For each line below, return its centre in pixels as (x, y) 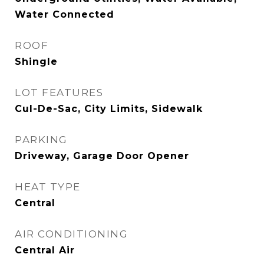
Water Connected (65, 14)
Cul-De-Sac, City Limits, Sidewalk (109, 109)
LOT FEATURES (59, 93)
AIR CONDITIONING (71, 234)
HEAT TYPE (48, 187)
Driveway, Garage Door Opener (102, 156)
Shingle (36, 62)
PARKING (41, 140)
